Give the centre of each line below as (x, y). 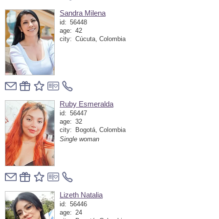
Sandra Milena (83, 13)
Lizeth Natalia (81, 195)
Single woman (79, 140)
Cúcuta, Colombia (100, 39)
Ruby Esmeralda (87, 104)
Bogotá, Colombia (100, 130)
